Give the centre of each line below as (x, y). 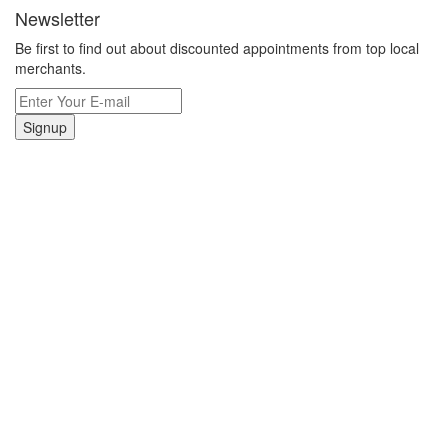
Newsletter (57, 18)
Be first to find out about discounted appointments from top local (217, 48)
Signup (45, 127)
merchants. (50, 68)
